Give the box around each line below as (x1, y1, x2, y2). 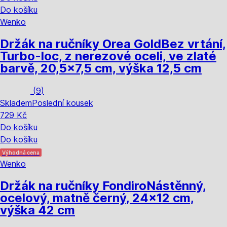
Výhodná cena (2, 149, 40, 156)
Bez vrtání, (161, 36, 226, 51)
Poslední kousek (32, 97, 93, 108)
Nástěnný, (146, 178, 206, 193)
